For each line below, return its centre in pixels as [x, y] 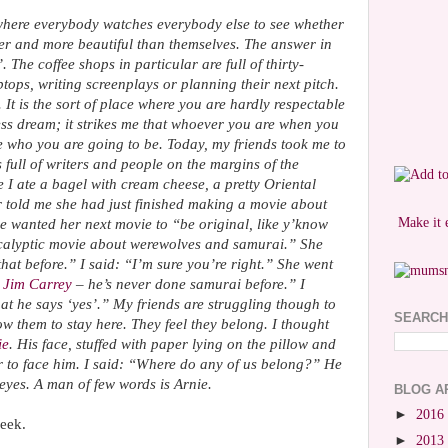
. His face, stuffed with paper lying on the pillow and [172, 344]
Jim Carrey [37, 284]
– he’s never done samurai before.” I [188, 284]
